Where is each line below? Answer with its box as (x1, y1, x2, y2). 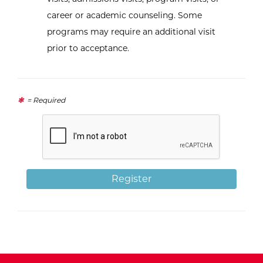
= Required (25, 96, 65, 105)
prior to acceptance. (47, 43, 129, 54)
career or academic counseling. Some (47, 10, 202, 21)
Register (112, 173, 151, 185)
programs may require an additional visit (47, 26, 215, 38)
